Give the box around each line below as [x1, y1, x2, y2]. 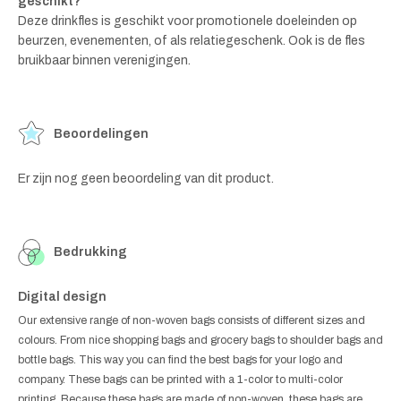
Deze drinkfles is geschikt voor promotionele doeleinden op [18, 14, 357, 29]
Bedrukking [54, 245, 127, 260]
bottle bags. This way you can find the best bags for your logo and [18, 354, 343, 367]
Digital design [18, 290, 107, 304]
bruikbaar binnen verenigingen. [18, 54, 191, 68]
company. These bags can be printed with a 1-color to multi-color [18, 373, 343, 387]
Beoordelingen [54, 127, 149, 141]
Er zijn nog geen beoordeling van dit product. [18, 172, 274, 186]
